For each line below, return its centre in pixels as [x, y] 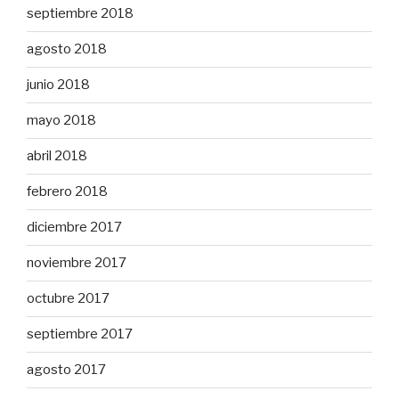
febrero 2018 [67, 192]
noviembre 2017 [77, 263]
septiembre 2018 [80, 14]
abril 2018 [57, 156]
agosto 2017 [66, 370]
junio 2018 [58, 85]
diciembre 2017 [74, 228]
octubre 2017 [68, 299]
